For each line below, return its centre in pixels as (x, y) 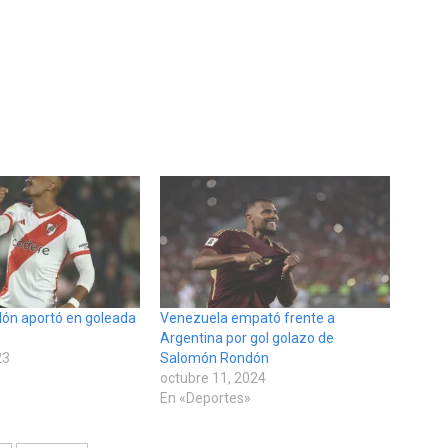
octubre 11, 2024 (212, 377)
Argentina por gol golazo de (246, 337)
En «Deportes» (205, 397)
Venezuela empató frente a (247, 317)
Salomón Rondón (214, 357)
